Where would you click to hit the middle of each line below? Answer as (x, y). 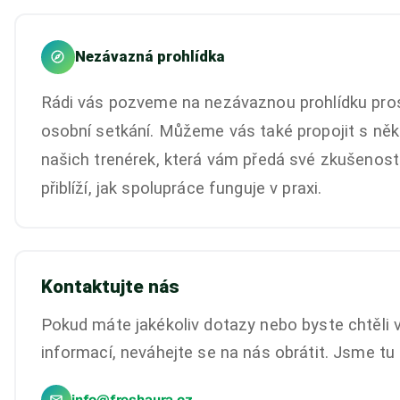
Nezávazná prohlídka (150, 56)
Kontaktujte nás (110, 286)
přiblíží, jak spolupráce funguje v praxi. (181, 188)
